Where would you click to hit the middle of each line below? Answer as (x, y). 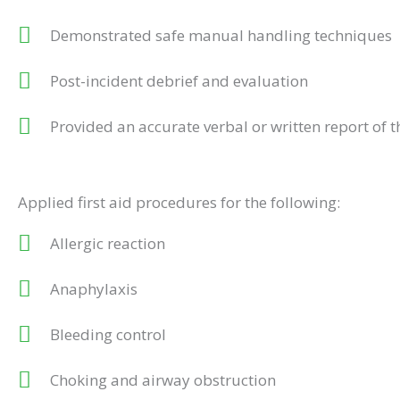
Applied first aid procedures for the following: (179, 202)
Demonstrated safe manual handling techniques (221, 35)
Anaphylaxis (94, 288)
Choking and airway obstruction (163, 379)
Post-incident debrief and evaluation (179, 80)
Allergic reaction (108, 243)
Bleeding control (108, 334)
